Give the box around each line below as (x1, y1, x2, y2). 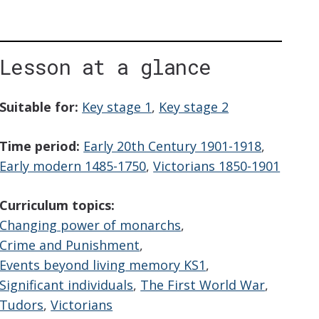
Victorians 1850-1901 (153, 157, 281, 175)
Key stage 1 (82, 98, 152, 116)
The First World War (140, 276, 266, 294)
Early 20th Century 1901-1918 (83, 137, 262, 155)
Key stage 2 (159, 98, 229, 116)
